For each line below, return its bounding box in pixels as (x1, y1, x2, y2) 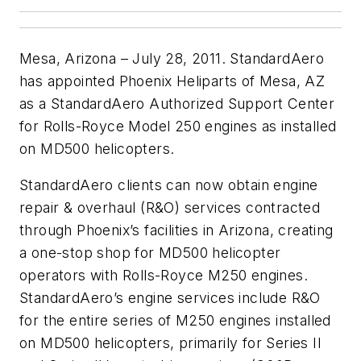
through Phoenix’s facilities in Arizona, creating (19, 222, 334, 239)
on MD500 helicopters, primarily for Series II (19, 334, 322, 352)
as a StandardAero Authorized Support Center (19, 94, 335, 112)
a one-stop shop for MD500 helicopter (19, 244, 281, 262)
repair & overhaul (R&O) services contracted (19, 199, 321, 217)
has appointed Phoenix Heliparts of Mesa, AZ (19, 72, 326, 89)
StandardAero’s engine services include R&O (19, 289, 321, 307)
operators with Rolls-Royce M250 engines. (19, 267, 308, 284)
